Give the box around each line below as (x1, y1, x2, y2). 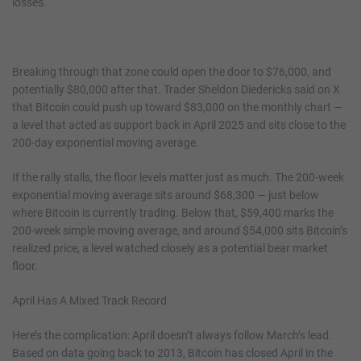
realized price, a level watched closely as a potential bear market (12, 241, 328, 255)
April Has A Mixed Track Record (12, 293, 167, 307)
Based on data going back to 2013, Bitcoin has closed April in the (12, 346, 333, 359)
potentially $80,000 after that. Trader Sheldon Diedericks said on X (12, 82, 340, 96)
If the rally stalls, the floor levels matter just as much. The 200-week (12, 170, 344, 184)
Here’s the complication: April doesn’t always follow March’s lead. (12, 328, 332, 342)
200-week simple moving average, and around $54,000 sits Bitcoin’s (12, 223, 347, 237)
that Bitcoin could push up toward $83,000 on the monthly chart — (12, 100, 342, 114)
